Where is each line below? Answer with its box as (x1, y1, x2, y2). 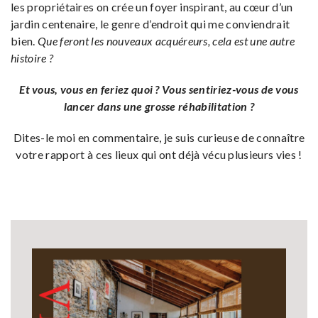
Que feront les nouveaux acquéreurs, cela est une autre (37, 33, 295, 48)
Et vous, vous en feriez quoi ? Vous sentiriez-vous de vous (19, 82, 299, 96)
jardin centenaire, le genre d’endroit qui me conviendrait (11, 16, 290, 31)
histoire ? (11, 50, 54, 65)
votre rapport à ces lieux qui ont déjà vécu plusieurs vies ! (16, 147, 302, 161)
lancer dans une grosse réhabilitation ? (63, 99, 255, 113)
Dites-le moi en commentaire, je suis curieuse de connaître (13, 130, 305, 144)
